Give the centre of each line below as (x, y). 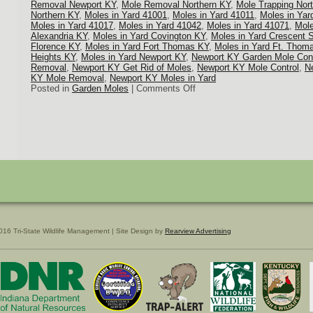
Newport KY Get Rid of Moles (132, 67)
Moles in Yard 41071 (248, 26)
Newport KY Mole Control (248, 67)
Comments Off (166, 88)
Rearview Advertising (198, 231)
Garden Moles (100, 88)
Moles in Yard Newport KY (133, 57)
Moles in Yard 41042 (160, 26)
